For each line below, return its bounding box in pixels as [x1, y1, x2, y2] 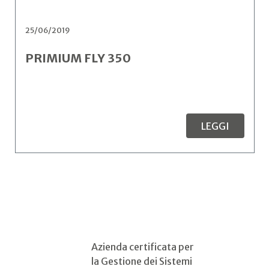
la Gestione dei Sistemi [91, 255, 192, 267]
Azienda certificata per [91, 241, 194, 253]
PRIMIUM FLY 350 [25, 50, 131, 65]
